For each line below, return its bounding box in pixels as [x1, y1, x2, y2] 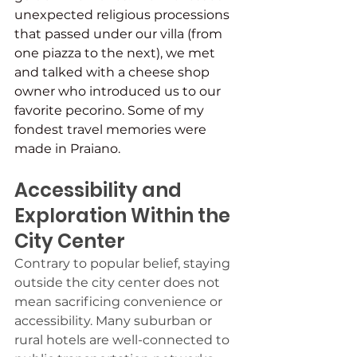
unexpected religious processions [14, 6, 233, 22]
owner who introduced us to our [14, 83, 224, 99]
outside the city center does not [14, 274, 223, 290]
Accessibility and [14, 176, 186, 203]
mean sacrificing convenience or [14, 293, 226, 309]
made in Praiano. [14, 140, 120, 156]
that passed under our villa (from [14, 25, 226, 41]
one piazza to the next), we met [14, 45, 218, 61]
